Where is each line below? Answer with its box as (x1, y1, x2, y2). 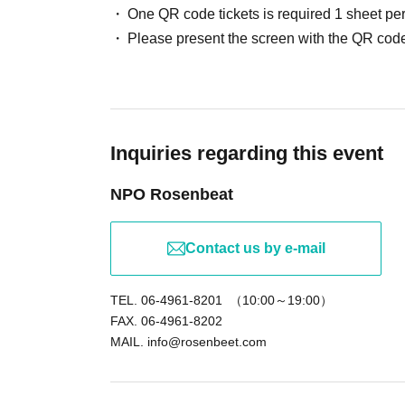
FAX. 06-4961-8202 (110, 314, 222, 329)
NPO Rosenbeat (110, 185, 233, 204)
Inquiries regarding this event (110, 142, 383, 165)
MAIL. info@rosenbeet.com (110, 334, 267, 350)
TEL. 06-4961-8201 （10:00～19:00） (110, 293, 333, 308)
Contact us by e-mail (184, 240, 325, 257)
